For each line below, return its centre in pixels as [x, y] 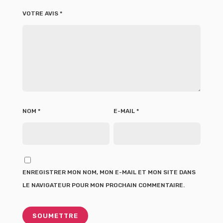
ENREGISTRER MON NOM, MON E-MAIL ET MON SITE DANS [109, 172]
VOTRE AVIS [41, 14]
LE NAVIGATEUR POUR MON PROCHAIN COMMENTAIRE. [104, 185]
